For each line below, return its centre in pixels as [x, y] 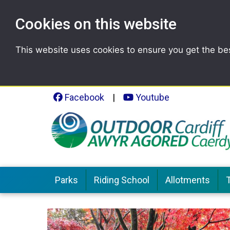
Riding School [122, 180]
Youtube [151, 97]
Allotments [188, 180]
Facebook [83, 97]
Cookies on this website [96, 24]
